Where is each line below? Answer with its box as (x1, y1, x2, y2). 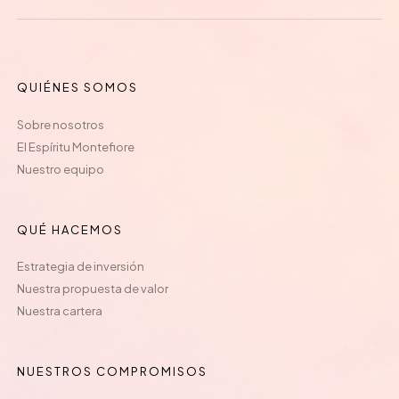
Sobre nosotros (17, 117, 104, 132)
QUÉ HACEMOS (17, 222, 123, 237)
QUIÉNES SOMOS (17, 80, 138, 95)
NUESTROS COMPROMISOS (17, 364, 208, 379)
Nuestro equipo (17, 161, 104, 176)
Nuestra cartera (17, 304, 102, 319)
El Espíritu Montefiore (17, 139, 134, 154)
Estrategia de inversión (17, 259, 144, 274)
